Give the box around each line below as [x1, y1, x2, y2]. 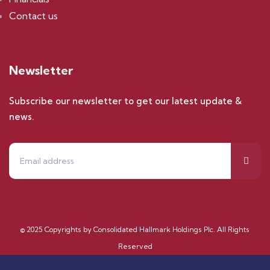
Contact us [9, 10, 58, 22]
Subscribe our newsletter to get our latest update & [9, 95, 242, 107]
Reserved [118, 242, 152, 251]
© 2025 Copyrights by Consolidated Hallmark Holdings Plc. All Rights [20, 225, 250, 234]
